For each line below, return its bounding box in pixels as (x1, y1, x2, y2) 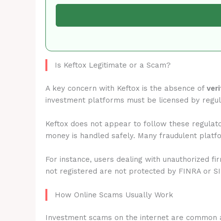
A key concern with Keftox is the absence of (45, 83, 207, 93)
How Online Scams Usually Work (55, 190, 173, 199)
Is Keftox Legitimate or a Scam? (55, 61, 171, 70)
